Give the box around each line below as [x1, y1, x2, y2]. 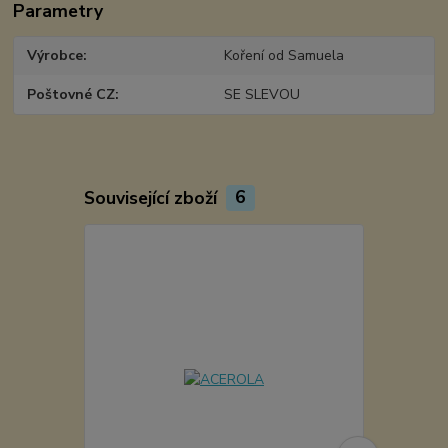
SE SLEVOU [223, 84, 300, 104]
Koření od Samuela [223, 46, 344, 66]
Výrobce [27, 46, 84, 66]
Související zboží [83, 185, 222, 210]
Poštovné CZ [27, 84, 116, 104]
